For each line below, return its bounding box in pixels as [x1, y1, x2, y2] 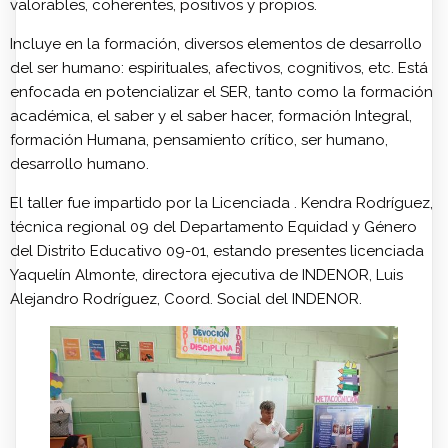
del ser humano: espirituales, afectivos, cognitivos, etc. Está [10, 58, 428, 77]
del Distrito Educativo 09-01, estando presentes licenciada [10, 241, 424, 260]
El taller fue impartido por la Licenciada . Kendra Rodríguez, [10, 193, 433, 212]
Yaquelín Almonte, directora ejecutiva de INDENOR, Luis [10, 265, 403, 284]
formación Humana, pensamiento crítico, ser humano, [10, 130, 388, 149]
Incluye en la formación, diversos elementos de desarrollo [10, 34, 422, 53]
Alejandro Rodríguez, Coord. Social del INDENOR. [10, 289, 362, 308]
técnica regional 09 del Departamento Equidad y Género [10, 217, 417, 236]
